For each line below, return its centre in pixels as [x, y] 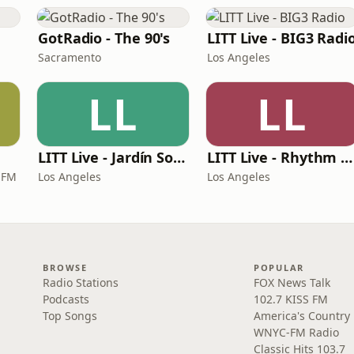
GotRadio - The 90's [104, 38]
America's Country [301, 316]
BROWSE [65, 267]
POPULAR [279, 267]
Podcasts [66, 299]
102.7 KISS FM [290, 299]
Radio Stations [81, 282]
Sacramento [70, 57]
